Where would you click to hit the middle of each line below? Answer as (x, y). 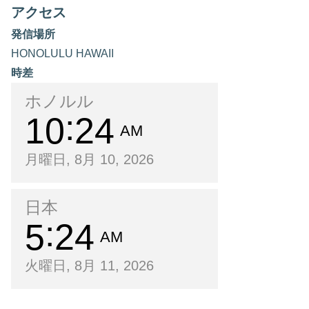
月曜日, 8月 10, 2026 (89, 160)
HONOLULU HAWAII (62, 54)
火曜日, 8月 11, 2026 (89, 266)
